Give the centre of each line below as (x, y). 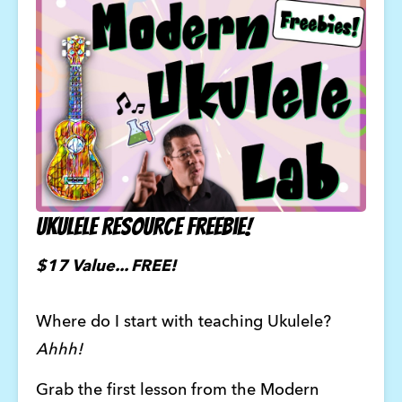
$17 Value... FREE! (107, 267)
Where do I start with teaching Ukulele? (183, 323)
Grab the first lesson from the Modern (177, 390)
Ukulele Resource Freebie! (143, 226)
